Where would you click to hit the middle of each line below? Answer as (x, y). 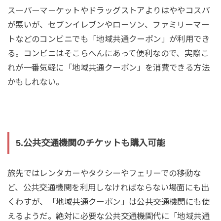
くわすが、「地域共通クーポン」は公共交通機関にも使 (109, 202)
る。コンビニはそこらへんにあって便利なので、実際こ (108, 54)
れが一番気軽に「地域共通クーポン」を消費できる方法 (109, 68)
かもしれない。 (36, 82)
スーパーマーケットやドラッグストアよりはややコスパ (109, 11)
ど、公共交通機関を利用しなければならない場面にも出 (108, 187)
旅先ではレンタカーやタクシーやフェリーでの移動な (104, 173)
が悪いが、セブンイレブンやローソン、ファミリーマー (108, 25)
